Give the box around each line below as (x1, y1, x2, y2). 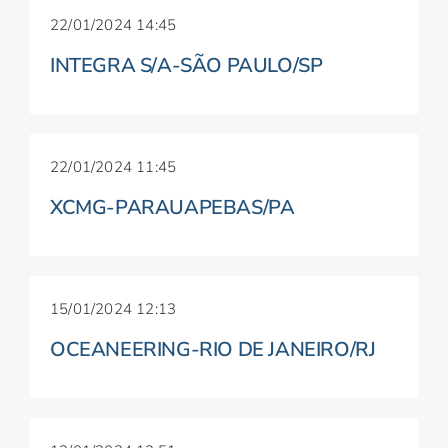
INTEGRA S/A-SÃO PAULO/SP (50, 52, 323, 79)
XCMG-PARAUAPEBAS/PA (50, 194, 295, 221)
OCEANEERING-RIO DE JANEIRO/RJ (50, 336, 376, 363)
